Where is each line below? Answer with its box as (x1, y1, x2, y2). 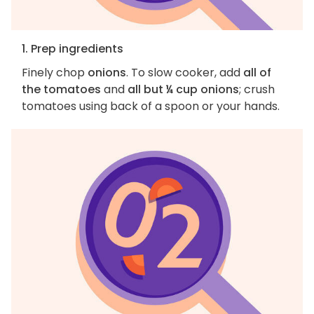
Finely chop (22, 64, 88, 81)
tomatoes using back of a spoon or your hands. (22, 98, 280, 115)
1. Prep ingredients (22, 41, 123, 57)
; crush (239, 81, 275, 98)
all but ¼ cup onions (128, 81, 239, 98)
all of (243, 64, 271, 81)
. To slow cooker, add (126, 64, 243, 81)
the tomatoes (22, 81, 101, 98)
